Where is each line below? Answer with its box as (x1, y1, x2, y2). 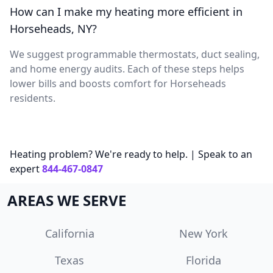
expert (10, 161, 40, 175)
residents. (10, 91, 55, 105)
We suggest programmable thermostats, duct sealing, (10, 47, 260, 61)
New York (179, 225, 228, 241)
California (44, 225, 94, 241)
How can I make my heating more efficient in (10, 4, 243, 19)
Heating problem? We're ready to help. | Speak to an (10, 147, 252, 161)
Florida (186, 252, 221, 268)
